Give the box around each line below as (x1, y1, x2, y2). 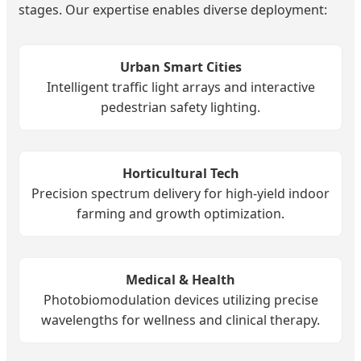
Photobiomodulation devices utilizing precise (43, 291, 318, 309)
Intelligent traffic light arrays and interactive (46, 78, 315, 97)
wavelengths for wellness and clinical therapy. (41, 311, 320, 330)
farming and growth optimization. (77, 205, 284, 223)
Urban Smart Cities (119, 58, 242, 77)
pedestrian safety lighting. (101, 98, 260, 117)
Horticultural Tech (122, 164, 239, 183)
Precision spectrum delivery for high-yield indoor (31, 185, 330, 203)
